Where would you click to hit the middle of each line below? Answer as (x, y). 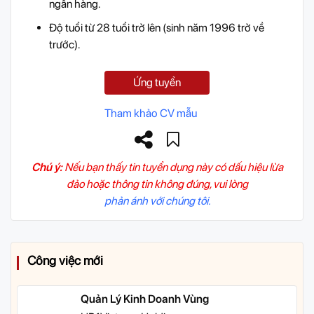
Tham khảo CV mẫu (151, 114)
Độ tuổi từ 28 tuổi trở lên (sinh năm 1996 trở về (157, 28)
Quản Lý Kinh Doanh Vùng (145, 299)
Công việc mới (65, 261)
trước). (64, 45)
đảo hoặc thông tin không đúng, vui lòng (157, 184)
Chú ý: (47, 168)
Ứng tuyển (157, 83)
